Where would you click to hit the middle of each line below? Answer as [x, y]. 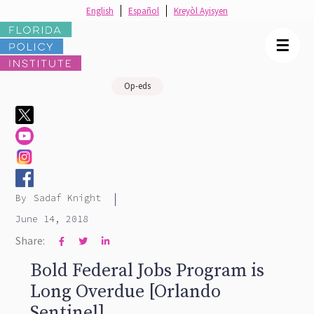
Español [144, 11]
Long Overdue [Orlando [125, 292]
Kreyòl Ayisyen [201, 11]
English [100, 11]
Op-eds [137, 86]
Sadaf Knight [68, 198]
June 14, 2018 [52, 219]
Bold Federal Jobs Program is [147, 271]
